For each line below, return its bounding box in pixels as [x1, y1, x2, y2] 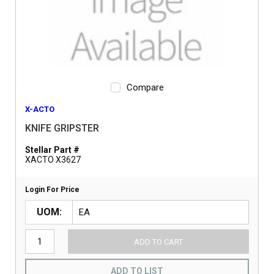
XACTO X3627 [25, 155, 81, 165]
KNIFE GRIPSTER [25, 122, 99, 134]
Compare [126, 82, 164, 93]
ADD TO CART [133, 237, 183, 246]
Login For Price [25, 185, 80, 194]
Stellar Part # [25, 145, 80, 155]
